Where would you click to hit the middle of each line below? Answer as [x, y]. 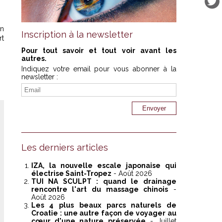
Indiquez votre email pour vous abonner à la [99, 69]
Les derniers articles [64, 148]
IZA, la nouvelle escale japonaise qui [104, 166]
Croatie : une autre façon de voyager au [104, 213]
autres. [34, 59]
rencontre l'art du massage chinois [100, 190]
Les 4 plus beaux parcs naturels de [104, 205]
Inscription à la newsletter [77, 35]
